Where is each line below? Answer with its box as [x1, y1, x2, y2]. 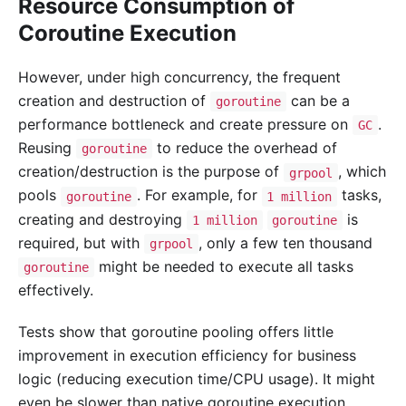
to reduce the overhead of [151, 139, 337, 158]
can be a [285, 91, 350, 110]
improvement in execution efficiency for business [18, 346, 356, 365]
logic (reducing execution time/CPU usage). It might [18, 370, 375, 389]
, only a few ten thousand [198, 233, 372, 252]
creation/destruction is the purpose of [18, 162, 284, 181]
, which [337, 162, 386, 181]
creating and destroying [18, 209, 187, 228]
